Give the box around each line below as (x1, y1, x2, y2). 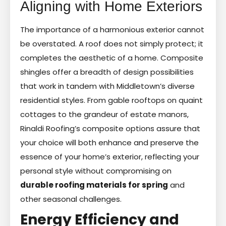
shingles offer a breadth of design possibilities (20, 66, 194, 77)
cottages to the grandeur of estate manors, (20, 108, 189, 120)
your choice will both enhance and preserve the (20, 137, 199, 148)
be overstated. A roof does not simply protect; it (20, 38, 203, 49)
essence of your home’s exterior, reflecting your (20, 151, 199, 162)
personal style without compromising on (20, 165, 172, 176)
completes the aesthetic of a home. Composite (20, 52, 203, 63)
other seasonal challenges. (20, 193, 122, 204)
